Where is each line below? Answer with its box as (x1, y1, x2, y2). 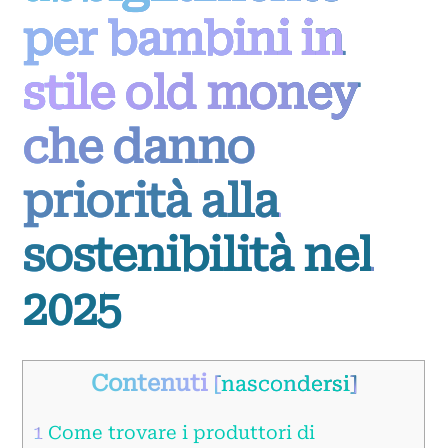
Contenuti (90, 369, 208, 397)
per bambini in (22, 12, 344, 66)
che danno (22, 120, 255, 174)
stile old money (22, 66, 358, 120)
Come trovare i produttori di (43, 421, 316, 443)
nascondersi (220, 371, 350, 396)
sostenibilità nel (22, 228, 372, 282)
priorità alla (22, 174, 279, 228)
